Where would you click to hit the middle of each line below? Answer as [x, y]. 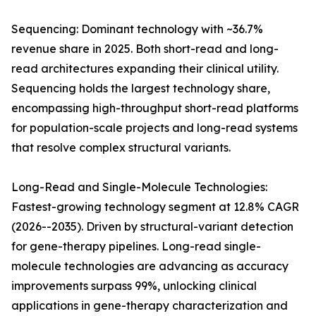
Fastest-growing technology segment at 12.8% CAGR [155, 207]
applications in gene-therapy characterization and [150, 306]
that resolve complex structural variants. [121, 148]
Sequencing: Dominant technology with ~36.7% [137, 29]
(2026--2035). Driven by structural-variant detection [152, 227]
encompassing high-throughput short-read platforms [155, 108]
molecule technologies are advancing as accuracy [150, 266]
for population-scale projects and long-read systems [154, 128]
